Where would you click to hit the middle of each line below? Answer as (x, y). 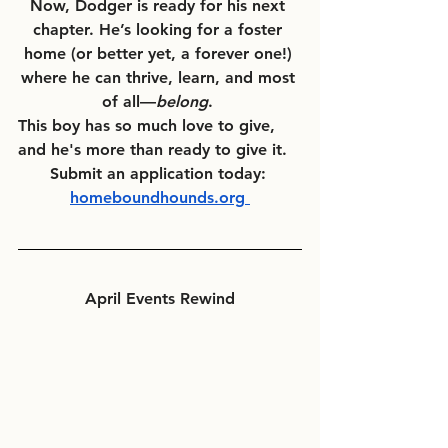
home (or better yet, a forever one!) (160, 53)
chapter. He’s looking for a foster (160, 29)
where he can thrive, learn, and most (160, 77)
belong (182, 101)
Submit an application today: (160, 173)
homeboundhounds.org (157, 197)
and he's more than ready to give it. (157, 149)
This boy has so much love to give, (149, 125)
